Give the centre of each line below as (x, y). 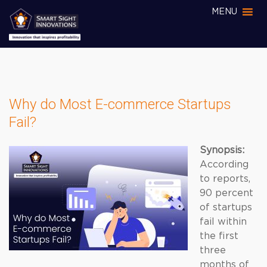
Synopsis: (222, 150)
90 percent (226, 193)
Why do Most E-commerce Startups (120, 104)
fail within (223, 222)
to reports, (225, 179)
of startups (226, 207)
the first (219, 236)
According (224, 164)
